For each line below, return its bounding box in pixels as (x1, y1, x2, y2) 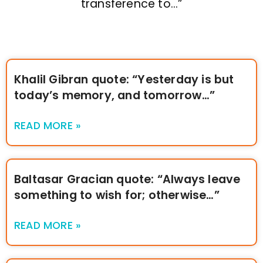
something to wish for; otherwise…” (14, 187, 220, 204)
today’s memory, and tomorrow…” (14, 87, 215, 104)
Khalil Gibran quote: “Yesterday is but (14, 72, 234, 88)
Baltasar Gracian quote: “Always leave (14, 171, 241, 188)
